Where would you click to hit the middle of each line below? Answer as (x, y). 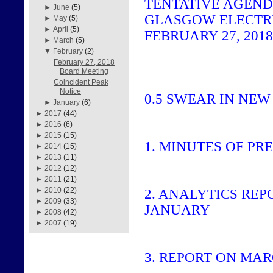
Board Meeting (84, 71)
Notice (70, 91)
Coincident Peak (81, 82)
